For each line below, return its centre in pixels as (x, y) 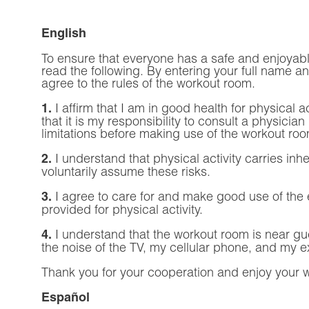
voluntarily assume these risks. (126, 171)
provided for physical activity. (122, 209)
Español (66, 297)
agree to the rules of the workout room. (148, 83)
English (64, 33)
